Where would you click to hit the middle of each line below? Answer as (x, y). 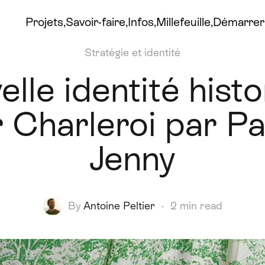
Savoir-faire (95, 22)
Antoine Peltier (119, 206)
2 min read (196, 206)
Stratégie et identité (132, 52)
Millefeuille (183, 22)
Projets (44, 22)
